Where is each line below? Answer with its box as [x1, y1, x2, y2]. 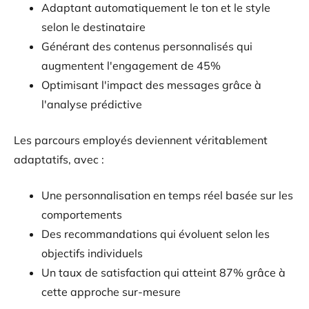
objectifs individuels [41, 246, 143, 260]
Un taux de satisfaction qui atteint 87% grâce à [41, 265, 286, 279]
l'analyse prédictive [41, 97, 142, 111]
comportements [41, 207, 122, 221]
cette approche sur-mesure [41, 284, 181, 299]
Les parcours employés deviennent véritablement [14, 132, 268, 147]
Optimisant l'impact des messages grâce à [41, 77, 261, 92]
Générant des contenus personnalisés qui [41, 39, 252, 53]
